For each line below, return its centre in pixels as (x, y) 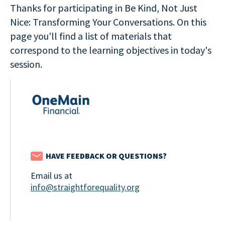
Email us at (51, 176)
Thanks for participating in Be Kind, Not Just (104, 8)
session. (26, 64)
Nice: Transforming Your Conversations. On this (108, 22)
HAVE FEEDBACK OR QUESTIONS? (106, 156)
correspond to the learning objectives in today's (111, 50)
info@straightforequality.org (85, 187)
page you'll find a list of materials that (91, 36)
